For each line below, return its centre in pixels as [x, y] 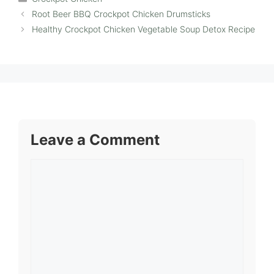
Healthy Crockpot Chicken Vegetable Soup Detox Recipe [144, 29]
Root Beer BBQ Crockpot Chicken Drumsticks [121, 14]
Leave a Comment [95, 140]
